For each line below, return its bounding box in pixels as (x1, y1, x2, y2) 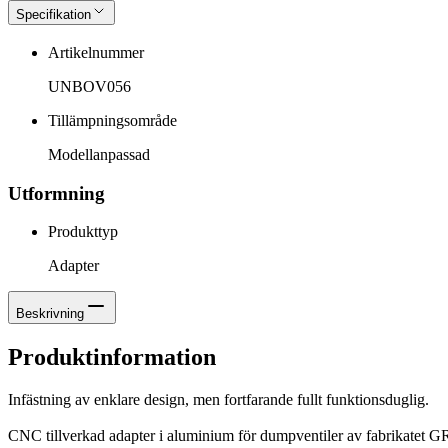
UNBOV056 (48, 77, 131, 95)
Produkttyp (48, 223, 118, 241)
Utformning (8, 182, 105, 204)
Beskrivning (16, 306, 84, 322)
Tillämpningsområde (48, 111, 177, 129)
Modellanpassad (48, 145, 150, 163)
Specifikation (16, 7, 91, 23)
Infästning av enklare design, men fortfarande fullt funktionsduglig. (8, 391, 429, 409)
